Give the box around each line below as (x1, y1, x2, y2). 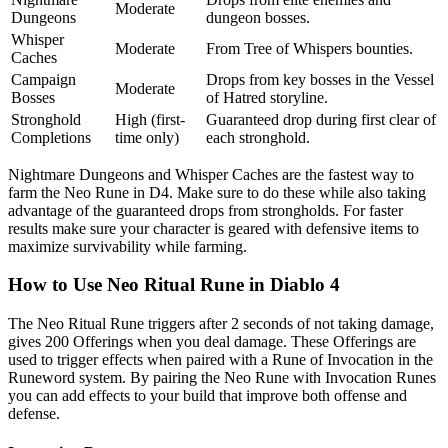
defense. (8, 405, 60, 423)
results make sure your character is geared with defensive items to (8, 219, 419, 237)
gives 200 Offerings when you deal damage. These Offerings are (8, 333, 416, 351)
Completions (11, 128, 91, 146)
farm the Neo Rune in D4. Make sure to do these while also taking (8, 183, 426, 201)
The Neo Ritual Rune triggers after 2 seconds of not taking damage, (8, 315, 434, 333)
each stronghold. (206, 128, 310, 146)
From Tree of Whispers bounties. (206, 39, 413, 57)
